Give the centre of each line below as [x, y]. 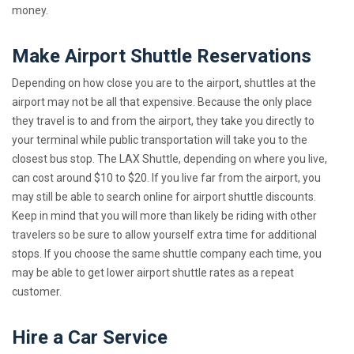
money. [30, 11]
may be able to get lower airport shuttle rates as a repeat [153, 273]
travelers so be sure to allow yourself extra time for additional [164, 235]
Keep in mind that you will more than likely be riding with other [164, 216]
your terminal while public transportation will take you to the [160, 140]
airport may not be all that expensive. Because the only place [162, 102]
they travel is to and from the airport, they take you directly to [163, 121]
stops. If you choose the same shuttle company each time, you [167, 254]
